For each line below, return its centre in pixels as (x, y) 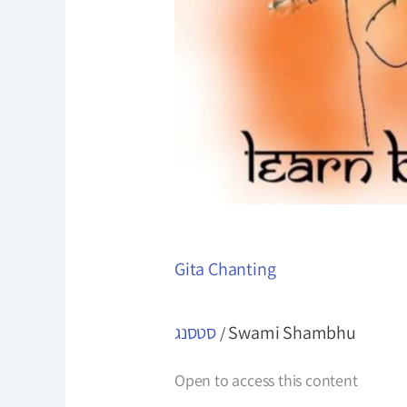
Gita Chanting (225, 268)
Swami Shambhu (292, 332)
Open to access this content (266, 381)
